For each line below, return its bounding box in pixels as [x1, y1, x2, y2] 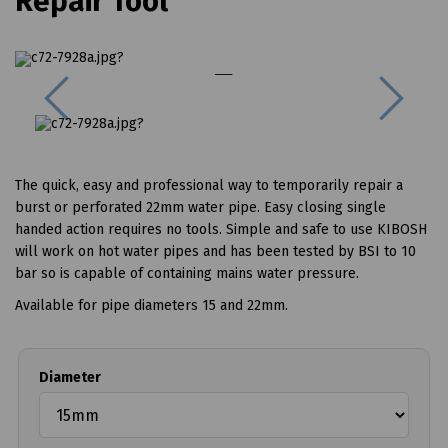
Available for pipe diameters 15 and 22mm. [15, 297, 288, 315]
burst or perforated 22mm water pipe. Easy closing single [15, 199, 386, 217]
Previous [67, 73, 147, 98]
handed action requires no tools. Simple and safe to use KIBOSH [15, 221, 427, 239]
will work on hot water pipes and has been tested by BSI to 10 [15, 243, 416, 261]
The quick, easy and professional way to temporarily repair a [15, 177, 403, 195]
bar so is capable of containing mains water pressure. [15, 265, 359, 283]
